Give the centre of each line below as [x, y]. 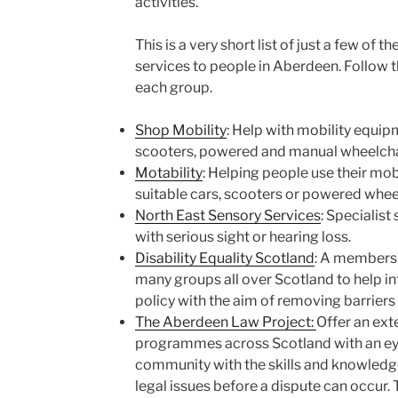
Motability [168, 173]
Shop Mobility [180, 130]
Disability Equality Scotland [224, 258]
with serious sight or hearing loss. [243, 237]
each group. [173, 88]
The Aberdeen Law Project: [225, 322]
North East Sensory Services [227, 215]
